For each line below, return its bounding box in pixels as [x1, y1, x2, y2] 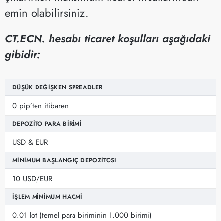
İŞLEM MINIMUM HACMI [12, 192, 83, 201]
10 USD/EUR [12, 173, 52, 184]
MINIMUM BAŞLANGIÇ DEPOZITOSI [12, 155, 117, 165]
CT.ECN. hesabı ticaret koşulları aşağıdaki [5, 30, 210, 46]
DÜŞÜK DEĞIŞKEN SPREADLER [12, 82, 103, 92]
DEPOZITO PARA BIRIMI [12, 119, 82, 128]
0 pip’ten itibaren [12, 100, 69, 111]
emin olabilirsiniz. [5, 4, 89, 21]
